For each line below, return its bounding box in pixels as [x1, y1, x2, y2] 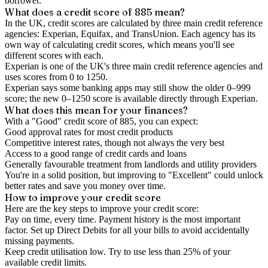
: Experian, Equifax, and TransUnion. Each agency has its [37, 29, 255, 39]
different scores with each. [5, 50, 103, 60]
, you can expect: [134, 116, 198, 126]
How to [5, 191, 40, 203]
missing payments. [5, 236, 74, 246]
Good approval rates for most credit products [5, 127, 173, 137]
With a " [5, 116, 36, 126]
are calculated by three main [95, 18, 205, 28]
